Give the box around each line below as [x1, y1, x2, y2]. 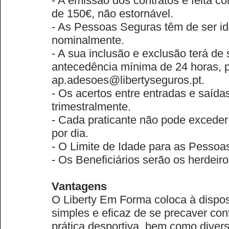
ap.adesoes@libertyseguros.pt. [52, 74, 204, 86]
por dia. [52, 127, 88, 140]
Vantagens [52, 180, 107, 193]
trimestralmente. [52, 100, 131, 113]
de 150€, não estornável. [52, 7, 173, 20]
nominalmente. [52, 34, 124, 47]
